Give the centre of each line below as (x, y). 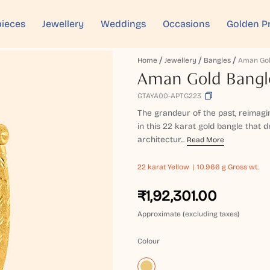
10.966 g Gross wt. (228, 167)
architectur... (161, 140)
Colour (149, 241)
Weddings (123, 24)
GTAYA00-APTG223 (170, 96)
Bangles (218, 60)
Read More (206, 140)
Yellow (178, 167)
